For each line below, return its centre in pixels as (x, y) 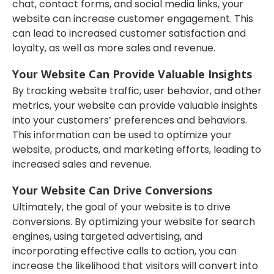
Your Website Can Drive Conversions (112, 190)
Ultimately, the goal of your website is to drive (121, 207)
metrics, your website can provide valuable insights (135, 105)
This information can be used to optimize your (122, 135)
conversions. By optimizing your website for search (134, 221)
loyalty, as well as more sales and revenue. (114, 48)
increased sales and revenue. (82, 164)
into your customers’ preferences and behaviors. (130, 120)
